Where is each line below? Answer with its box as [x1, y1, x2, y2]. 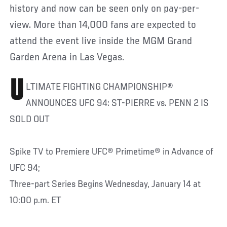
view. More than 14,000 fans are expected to [10, 19, 197, 31]
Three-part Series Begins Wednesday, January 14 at [10, 179, 201, 190]
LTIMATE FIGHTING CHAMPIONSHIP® [26, 82, 174, 92]
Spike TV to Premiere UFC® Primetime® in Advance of [10, 146, 214, 157]
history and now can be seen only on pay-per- [10, 3, 200, 15]
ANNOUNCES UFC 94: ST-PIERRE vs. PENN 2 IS [26, 98, 209, 108]
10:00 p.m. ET [10, 195, 62, 206]
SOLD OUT [10, 114, 50, 125]
